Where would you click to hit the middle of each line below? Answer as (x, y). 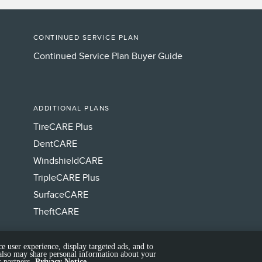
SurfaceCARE (61, 194)
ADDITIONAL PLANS (71, 108)
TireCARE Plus (63, 127)
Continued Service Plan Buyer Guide (108, 56)
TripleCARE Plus (66, 177)
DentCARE (55, 144)
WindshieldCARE (68, 161)
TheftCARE (56, 211)
